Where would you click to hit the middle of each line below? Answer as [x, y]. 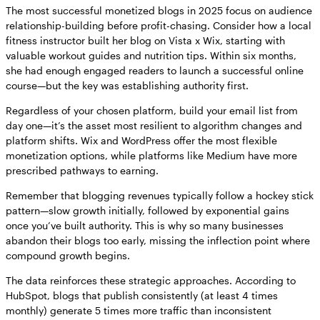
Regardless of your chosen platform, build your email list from [152, 111]
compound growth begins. [68, 256]
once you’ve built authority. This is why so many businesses [145, 226]
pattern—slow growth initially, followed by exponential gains [147, 211]
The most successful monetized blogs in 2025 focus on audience [159, 11]
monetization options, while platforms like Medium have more [151, 156]
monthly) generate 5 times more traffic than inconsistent [139, 311]
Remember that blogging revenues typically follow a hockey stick [160, 196]
